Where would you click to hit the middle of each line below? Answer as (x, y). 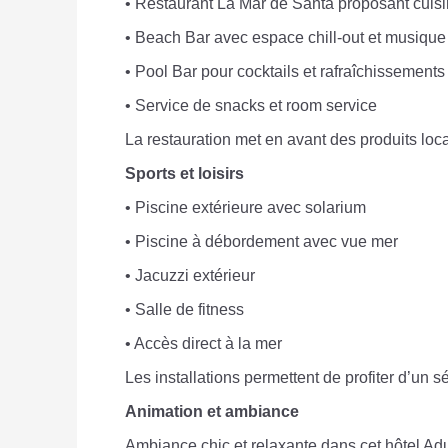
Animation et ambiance (212, 412)
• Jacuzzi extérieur (190, 276)
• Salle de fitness (184, 310)
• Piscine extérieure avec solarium (245, 208)
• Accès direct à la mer (203, 344)
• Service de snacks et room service (251, 106)
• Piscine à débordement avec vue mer (261, 242)
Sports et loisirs (184, 174)
